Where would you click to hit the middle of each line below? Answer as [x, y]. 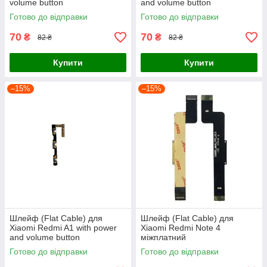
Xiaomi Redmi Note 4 [181, 228]
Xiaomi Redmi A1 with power [63, 228]
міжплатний [163, 237]
